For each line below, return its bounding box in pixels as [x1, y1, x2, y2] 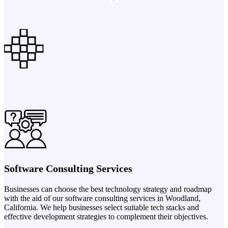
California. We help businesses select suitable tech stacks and [4, 203, 199, 212]
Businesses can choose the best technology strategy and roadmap [4, 184, 212, 193]
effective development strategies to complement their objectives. [4, 212, 208, 221]
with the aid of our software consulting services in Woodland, [4, 193, 201, 203]
